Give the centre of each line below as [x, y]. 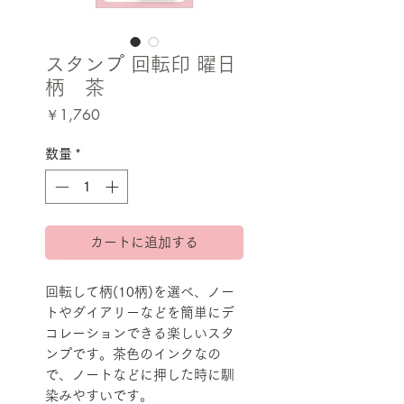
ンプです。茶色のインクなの [133, 354]
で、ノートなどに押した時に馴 [140, 375]
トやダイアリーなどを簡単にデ [140, 313]
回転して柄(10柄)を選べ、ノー [140, 292]
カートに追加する [144, 243]
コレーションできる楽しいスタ [140, 334]
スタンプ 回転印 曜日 [141, 64]
